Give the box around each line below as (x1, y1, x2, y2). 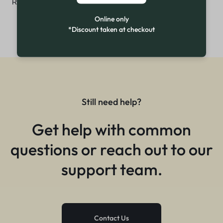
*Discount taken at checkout (68, 24, 155, 34)
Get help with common (32, 119, 191, 139)
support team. (61, 159, 162, 179)
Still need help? (82, 96, 141, 108)
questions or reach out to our (10, 139, 213, 159)
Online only (94, 14, 129, 23)
